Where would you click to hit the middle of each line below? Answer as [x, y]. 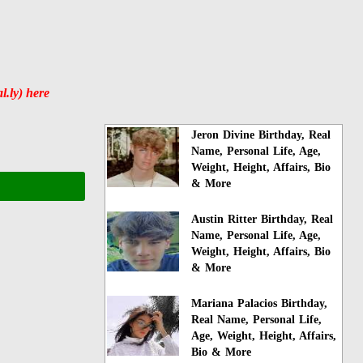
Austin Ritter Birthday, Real [263, 219]
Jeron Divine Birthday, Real [261, 135]
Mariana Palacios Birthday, [260, 303]
